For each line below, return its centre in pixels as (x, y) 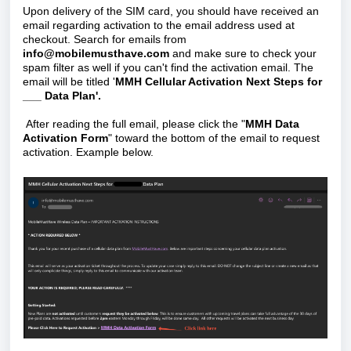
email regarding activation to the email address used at (159, 25)
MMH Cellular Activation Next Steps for (219, 81)
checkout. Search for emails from (105, 39)
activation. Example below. (90, 152)
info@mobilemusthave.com (96, 53)
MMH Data (272, 124)
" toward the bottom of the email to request (214, 138)
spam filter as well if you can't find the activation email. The (168, 67)
